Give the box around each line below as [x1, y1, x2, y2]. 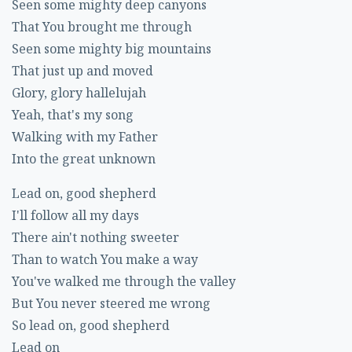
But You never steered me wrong [12, 295, 211, 313]
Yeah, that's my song [12, 106, 134, 124]
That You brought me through [12, 18, 192, 36]
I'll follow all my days [12, 207, 139, 225]
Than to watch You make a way [12, 251, 198, 269]
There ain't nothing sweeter [12, 229, 179, 247]
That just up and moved [12, 62, 153, 80]
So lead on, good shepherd [12, 317, 170, 335]
